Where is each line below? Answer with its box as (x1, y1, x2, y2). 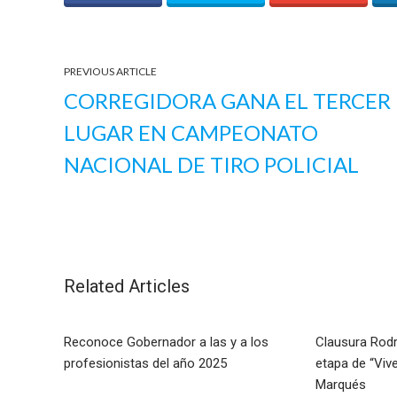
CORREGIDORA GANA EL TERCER (64, 87, 391, 113)
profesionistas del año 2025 (64, 354, 227, 371)
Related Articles (64, 275, 190, 297)
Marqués (315, 376, 366, 393)
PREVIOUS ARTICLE (64, 64, 157, 78)
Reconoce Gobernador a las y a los (64, 333, 269, 350)
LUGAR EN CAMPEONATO (64, 119, 318, 145)
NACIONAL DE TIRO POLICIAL (64, 151, 359, 177)
